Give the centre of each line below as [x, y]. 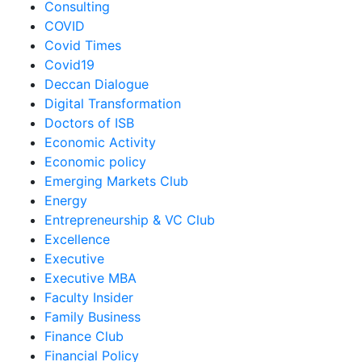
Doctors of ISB [89, 123]
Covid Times [83, 45]
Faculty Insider [89, 297]
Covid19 [69, 65]
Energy [66, 200]
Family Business [93, 317]
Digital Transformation [113, 103]
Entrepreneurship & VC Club [130, 220]
